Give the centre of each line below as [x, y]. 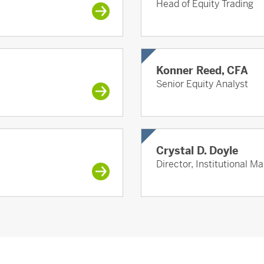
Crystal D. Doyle [197, 151]
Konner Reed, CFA [202, 71]
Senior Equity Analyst [202, 84]
